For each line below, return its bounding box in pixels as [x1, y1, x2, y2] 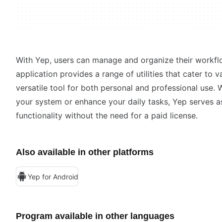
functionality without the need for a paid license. [16, 111, 198, 120]
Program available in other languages [16, 211, 174, 221]
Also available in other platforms [16, 147, 154, 157]
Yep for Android [28, 172, 78, 181]
